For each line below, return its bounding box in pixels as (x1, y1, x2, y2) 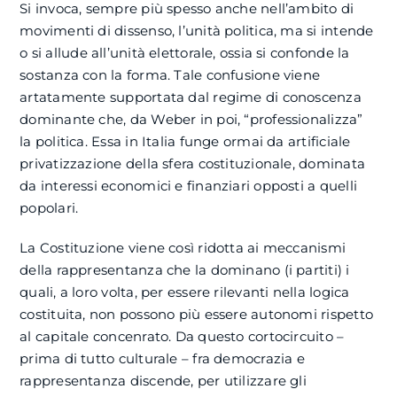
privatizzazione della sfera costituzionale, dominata (19, 155, 365, 172)
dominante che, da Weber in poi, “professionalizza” (19, 111, 363, 128)
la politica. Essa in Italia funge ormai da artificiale (19, 133, 351, 150)
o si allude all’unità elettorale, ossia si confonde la (19, 44, 350, 61)
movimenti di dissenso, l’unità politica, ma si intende (19, 22, 374, 39)
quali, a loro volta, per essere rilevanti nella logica (19, 284, 350, 300)
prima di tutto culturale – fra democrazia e (19, 350, 305, 367)
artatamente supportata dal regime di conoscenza (19, 89, 362, 105)
